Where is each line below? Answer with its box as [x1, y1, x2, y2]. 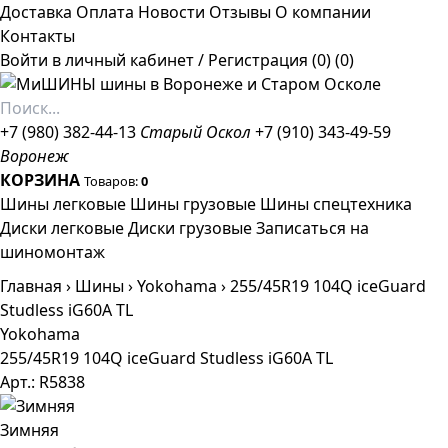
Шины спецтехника [260, 193, 412, 215]
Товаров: [84, 172, 141, 190]
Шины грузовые [130, 193, 256, 215]
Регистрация [208, 49, 308, 71]
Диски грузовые [128, 217, 252, 239]
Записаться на [256, 217, 369, 239]
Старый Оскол [140, 121, 251, 143]
